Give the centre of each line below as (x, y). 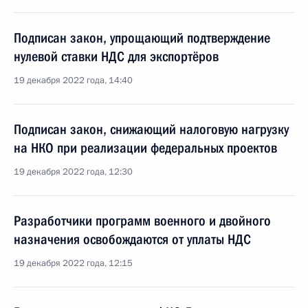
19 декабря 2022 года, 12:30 (73, 172)
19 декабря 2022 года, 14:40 (73, 80)
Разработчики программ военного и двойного (142, 221)
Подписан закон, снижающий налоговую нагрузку (151, 129)
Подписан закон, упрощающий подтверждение (142, 38)
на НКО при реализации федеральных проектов (145, 148)
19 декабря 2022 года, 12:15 (73, 263)
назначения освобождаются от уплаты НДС (132, 239)
